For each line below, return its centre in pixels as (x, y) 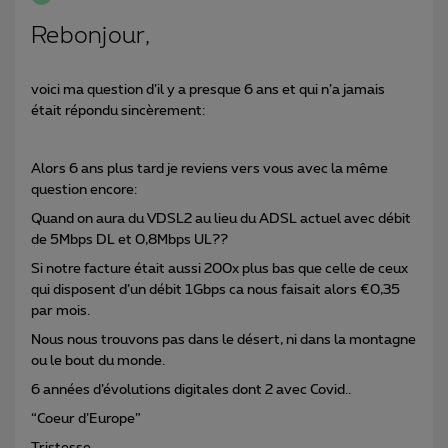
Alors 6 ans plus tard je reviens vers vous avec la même (209, 168)
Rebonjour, (91, 35)
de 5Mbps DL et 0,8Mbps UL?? (129, 239)
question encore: (85, 189)
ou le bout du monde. (99, 360)
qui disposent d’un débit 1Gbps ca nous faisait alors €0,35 (215, 289)
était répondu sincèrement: (118, 110)
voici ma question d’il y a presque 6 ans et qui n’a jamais (208, 89)
